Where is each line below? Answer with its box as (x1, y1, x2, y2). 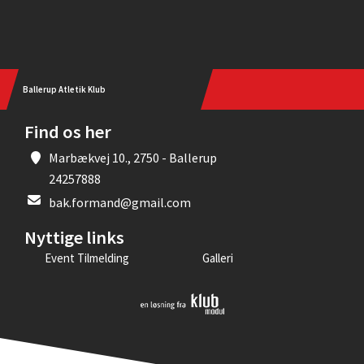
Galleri (202, 249, 233, 266)
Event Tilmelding (45, 249, 129, 266)
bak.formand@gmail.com (49, 193, 191, 210)
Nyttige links (24, 225, 124, 249)
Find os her (24, 119, 111, 143)
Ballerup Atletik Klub (23, 83, 106, 95)
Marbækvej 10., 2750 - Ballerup (49, 149, 217, 166)
